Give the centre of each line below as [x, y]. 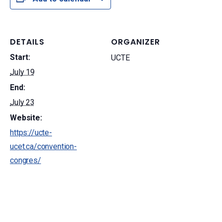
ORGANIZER [136, 42]
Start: [20, 57]
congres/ [26, 160]
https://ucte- [31, 133]
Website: [26, 118]
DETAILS [27, 42]
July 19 [22, 72]
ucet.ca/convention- [43, 146]
